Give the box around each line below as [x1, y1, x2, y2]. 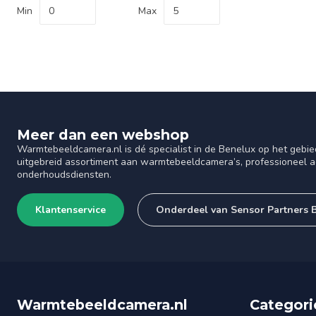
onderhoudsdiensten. [17, 168, 111, 181]
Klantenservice [35, 202, 106, 217]
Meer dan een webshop [17, 126, 189, 143]
